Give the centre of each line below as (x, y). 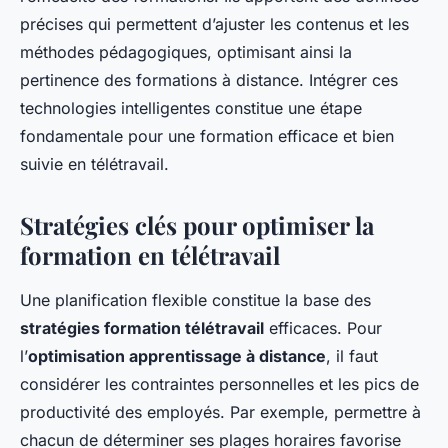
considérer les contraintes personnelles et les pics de (219, 384)
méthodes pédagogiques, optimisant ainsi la (186, 52)
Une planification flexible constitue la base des (195, 300)
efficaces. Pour (323, 328)
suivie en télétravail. (94, 164)
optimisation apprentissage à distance (177, 356)
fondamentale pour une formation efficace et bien (207, 136)
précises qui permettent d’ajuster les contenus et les (214, 24)
